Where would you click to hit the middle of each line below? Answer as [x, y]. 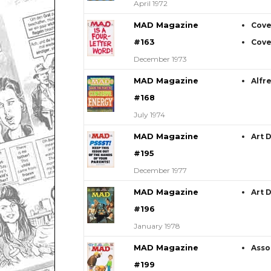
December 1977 [160, 171]
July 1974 [149, 115]
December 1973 [160, 59]
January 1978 [157, 226]
